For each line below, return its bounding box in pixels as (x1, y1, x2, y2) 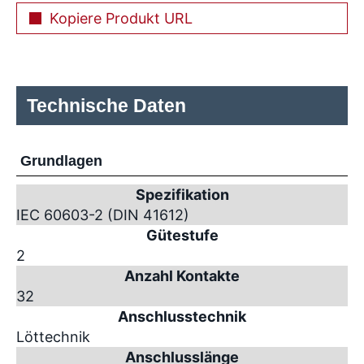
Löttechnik (16, 327, 90, 345)
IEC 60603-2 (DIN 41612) (16, 206, 189, 223)
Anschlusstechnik (118, 307, 246, 325)
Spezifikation (135, 185, 229, 203)
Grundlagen (20, 152, 102, 169)
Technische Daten (27, 94, 186, 116)
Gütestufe (145, 226, 219, 244)
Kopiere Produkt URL (50, 9, 193, 27)
